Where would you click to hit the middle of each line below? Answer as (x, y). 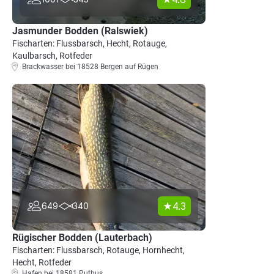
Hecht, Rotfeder (42, 262)
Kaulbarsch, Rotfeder (52, 56)
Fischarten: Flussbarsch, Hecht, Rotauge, (90, 43)
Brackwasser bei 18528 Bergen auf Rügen (90, 67)
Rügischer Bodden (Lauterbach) (82, 238)
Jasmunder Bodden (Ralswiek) (80, 31)
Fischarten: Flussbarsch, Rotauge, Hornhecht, (98, 250)
